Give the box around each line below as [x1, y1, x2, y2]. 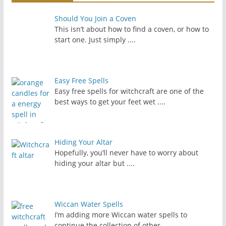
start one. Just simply [54, 35, 128, 44]
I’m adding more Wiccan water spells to [54, 210, 188, 220]
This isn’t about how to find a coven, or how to [54, 24, 209, 34]
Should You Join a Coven [54, 14, 137, 23]
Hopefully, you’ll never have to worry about [54, 148, 199, 158]
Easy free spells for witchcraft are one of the [54, 86, 204, 96]
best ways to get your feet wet [54, 96, 158, 106]
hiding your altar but [54, 158, 127, 168]
